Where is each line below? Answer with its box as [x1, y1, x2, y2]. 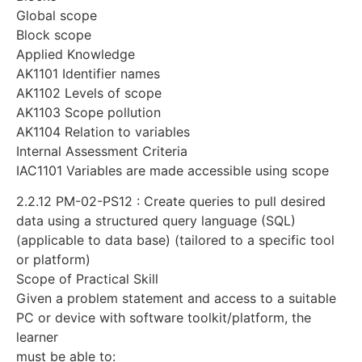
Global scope [16, 6, 97, 23]
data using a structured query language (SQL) [16, 213, 296, 229]
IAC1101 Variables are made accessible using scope [16, 162, 329, 179]
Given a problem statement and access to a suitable [16, 290, 336, 307]
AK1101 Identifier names [16, 65, 160, 82]
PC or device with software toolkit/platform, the [16, 309, 311, 326]
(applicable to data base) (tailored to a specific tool [16, 232, 335, 249]
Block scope [16, 26, 91, 43]
